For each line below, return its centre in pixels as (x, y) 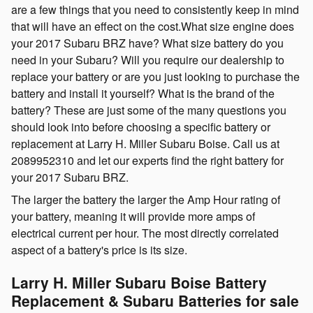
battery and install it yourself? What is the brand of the (143, 93)
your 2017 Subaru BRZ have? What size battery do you (147, 43)
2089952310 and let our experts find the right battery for (147, 160)
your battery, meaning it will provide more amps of (133, 216)
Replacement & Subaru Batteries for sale (155, 300)
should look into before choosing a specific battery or (141, 127)
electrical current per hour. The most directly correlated (145, 233)
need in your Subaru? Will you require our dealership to (148, 60)
